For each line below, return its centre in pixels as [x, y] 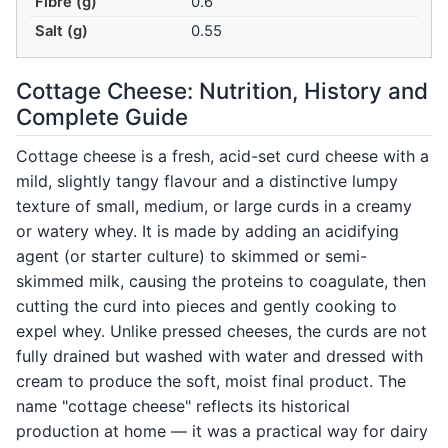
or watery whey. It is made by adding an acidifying [207, 231]
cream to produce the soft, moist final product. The [211, 381]
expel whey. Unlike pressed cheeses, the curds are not [221, 331]
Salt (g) [62, 31]
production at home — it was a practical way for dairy [222, 431]
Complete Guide [102, 117]
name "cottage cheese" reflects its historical [183, 406]
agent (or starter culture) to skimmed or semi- [191, 256]
